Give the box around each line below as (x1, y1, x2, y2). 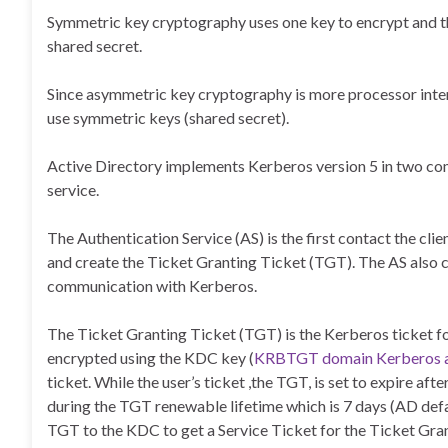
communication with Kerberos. (47, 276, 257, 295)
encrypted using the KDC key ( (47, 348, 254, 367)
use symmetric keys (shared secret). (47, 108, 289, 127)
